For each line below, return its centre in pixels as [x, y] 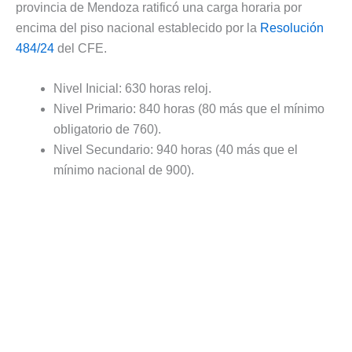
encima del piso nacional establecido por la [138, 27]
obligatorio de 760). [107, 130]
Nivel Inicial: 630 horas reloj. [132, 89]
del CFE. [81, 48]
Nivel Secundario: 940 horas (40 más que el [176, 150]
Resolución [292, 27]
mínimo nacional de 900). [124, 170]
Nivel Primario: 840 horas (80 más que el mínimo [189, 109]
